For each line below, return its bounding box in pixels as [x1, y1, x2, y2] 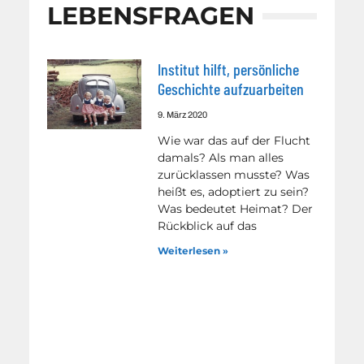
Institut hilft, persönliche [158, 58, 300, 79]
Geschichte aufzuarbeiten [158, 78, 305, 98]
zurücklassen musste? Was [158, 167, 310, 182]
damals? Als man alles [158, 149, 284, 165]
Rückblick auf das [158, 218, 258, 233]
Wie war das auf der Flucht [158, 132, 311, 148]
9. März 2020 [158, 109, 208, 119]
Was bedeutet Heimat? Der [158, 201, 314, 216]
